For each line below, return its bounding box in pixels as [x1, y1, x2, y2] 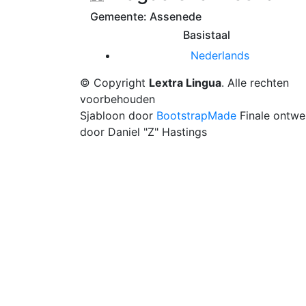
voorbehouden [80, 92, 155, 107]
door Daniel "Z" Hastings [80, 125, 207, 139]
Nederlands [191, 48, 249, 63]
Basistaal [182, 28, 230, 42]
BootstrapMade [156, 109, 236, 123]
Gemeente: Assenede [90, 10, 201, 24]
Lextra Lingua [149, 76, 221, 90]
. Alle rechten [221, 76, 289, 90]
